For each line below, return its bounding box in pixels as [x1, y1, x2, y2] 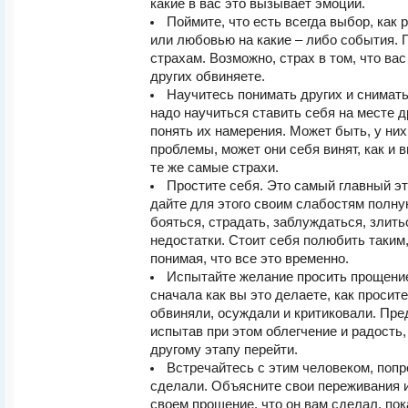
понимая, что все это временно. [150, 251, 349, 266]
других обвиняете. [150, 69, 265, 84]
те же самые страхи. [150, 160, 279, 175]
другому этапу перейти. [150, 342, 298, 357]
